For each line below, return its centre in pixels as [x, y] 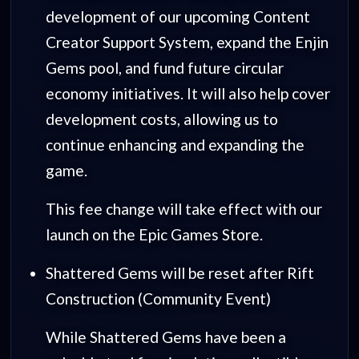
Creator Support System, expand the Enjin [187, 42]
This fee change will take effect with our [184, 208]
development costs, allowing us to [161, 119]
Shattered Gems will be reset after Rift [179, 272]
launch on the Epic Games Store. [154, 234]
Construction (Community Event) [158, 298]
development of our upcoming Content [177, 16]
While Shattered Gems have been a [165, 337]
